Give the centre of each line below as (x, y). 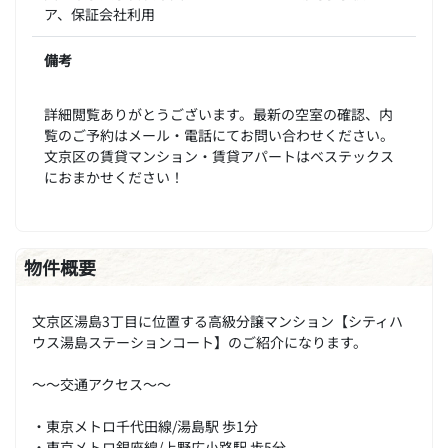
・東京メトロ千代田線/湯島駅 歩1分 (145, 425)
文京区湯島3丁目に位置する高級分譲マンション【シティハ (217, 320)
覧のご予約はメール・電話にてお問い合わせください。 (219, 134)
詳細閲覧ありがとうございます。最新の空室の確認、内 (218, 113)
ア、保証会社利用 (99, 13)
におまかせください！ (114, 176)
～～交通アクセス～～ (101, 383)
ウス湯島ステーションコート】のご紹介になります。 (199, 341)
